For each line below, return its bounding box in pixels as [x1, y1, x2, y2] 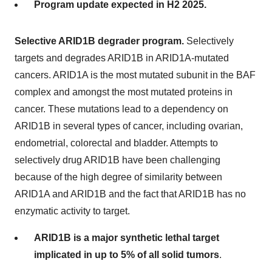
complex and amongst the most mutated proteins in [15, 86, 233, 97]
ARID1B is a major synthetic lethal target [34, 232, 219, 243]
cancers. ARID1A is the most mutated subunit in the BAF [15, 69, 256, 80]
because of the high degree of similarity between [15, 171, 222, 182]
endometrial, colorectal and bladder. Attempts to [15, 137, 218, 148]
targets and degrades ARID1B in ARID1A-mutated [15, 52, 229, 63]
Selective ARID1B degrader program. [15, 35, 184, 46]
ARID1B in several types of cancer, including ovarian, [15, 120, 243, 131]
